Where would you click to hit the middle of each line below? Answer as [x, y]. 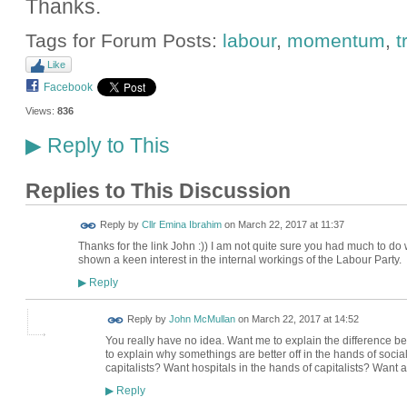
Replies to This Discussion [158, 191]
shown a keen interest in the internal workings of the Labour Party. [239, 260]
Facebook [68, 88]
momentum [336, 40]
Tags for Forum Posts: [124, 40]
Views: [40, 111]
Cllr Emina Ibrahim [181, 225]
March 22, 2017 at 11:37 [291, 225]
